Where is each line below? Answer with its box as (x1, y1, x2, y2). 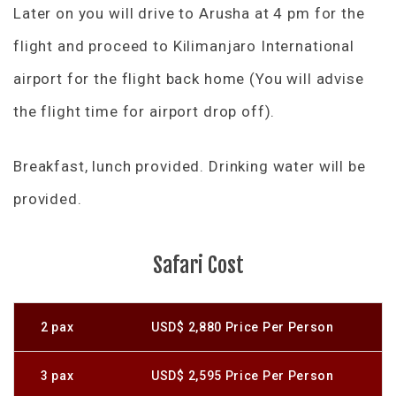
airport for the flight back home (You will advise (13, 69, 364, 88)
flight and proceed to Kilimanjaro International (13, 36, 354, 55)
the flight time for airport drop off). (13, 102, 276, 120)
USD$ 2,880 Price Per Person (151, 319, 334, 334)
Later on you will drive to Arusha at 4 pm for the (13, 4, 365, 22)
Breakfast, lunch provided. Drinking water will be (13, 156, 366, 175)
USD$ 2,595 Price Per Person (151, 368, 334, 383)
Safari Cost (152, 251, 244, 278)
